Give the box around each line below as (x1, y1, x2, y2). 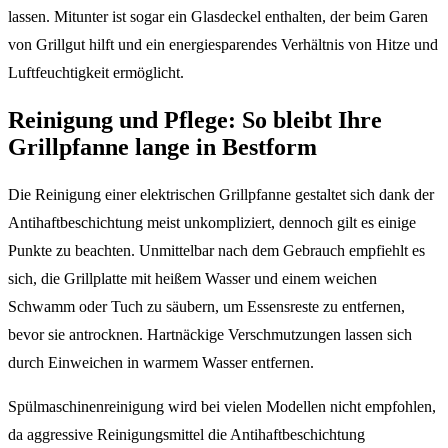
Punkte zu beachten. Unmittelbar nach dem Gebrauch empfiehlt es (8, 241, 425, 259)
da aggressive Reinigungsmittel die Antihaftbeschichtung (8, 425, 365, 443)
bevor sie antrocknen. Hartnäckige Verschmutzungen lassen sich (8, 325, 412, 343)
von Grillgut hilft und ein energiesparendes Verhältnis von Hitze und (8, 35, 438, 53)
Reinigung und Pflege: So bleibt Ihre (8, 106, 382, 133)
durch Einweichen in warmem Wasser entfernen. (8, 353, 314, 371)
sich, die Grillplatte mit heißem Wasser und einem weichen (8, 269, 377, 287)
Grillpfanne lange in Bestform (8, 133, 317, 160)
